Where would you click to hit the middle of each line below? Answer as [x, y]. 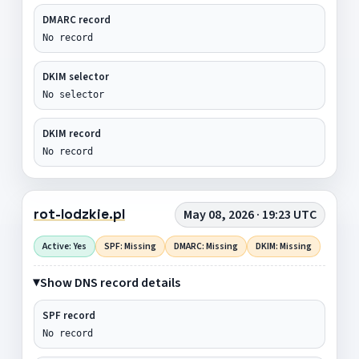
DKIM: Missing [283, 246]
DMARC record [76, 20]
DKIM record [71, 133]
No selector [73, 94]
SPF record [69, 315]
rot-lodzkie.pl [79, 214]
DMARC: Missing [206, 246]
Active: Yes [64, 246]
